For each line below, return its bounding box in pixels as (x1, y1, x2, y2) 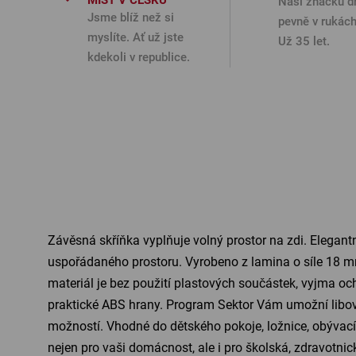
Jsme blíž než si (87, 10, 174, 25)
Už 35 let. (278, 34, 330, 49)
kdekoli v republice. (87, 50, 190, 65)
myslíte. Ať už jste (87, 30, 184, 45)
